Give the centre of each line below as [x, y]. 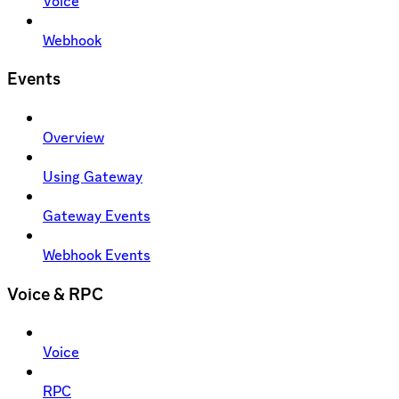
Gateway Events [97, 215]
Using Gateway [93, 176]
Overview [73, 137]
